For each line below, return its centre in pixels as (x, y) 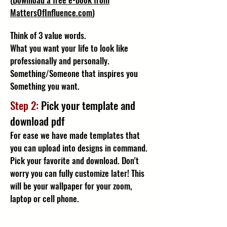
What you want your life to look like (69, 48)
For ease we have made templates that (75, 135)
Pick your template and (87, 105)
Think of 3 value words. (48, 35)
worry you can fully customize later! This (77, 173)
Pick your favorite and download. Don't (74, 160)
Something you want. (45, 86)
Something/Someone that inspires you (74, 73)
